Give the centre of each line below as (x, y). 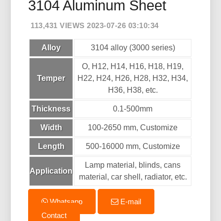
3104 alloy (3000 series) (133, 48)
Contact (54, 215)
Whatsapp (65, 202)
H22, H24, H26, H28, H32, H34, (133, 78)
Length (51, 146)
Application (51, 171)
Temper (51, 78)
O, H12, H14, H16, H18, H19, (133, 66)
